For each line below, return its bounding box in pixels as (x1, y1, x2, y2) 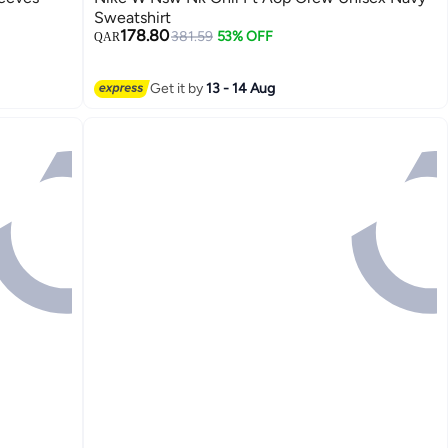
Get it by (150, 79, 207, 97)
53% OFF (216, 28, 273, 46)
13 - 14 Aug (206, 79, 276, 97)
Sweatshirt (94, 8, 172, 28)
